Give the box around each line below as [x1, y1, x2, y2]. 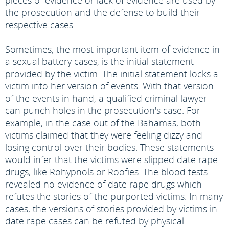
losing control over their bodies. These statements [5, 141, 214, 153]
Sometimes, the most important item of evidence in [5, 43, 220, 55]
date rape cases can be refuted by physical [5, 215, 184, 227]
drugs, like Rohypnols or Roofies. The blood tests [5, 166, 208, 178]
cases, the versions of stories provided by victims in [5, 202, 217, 215]
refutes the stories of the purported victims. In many [5, 190, 223, 202]
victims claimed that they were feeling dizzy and [5, 129, 202, 141]
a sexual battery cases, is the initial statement [5, 55, 194, 67]
